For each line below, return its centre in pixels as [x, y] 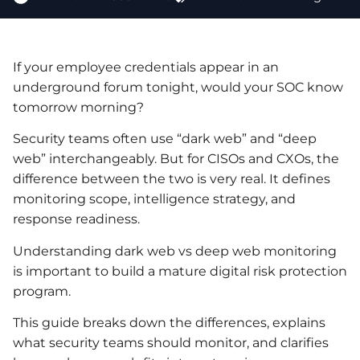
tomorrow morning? [78, 107]
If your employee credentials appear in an [146, 67]
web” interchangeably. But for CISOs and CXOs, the [176, 159]
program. [42, 291]
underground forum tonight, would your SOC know [178, 87]
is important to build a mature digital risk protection [180, 271]
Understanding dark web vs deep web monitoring [175, 251]
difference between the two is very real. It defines [172, 179]
